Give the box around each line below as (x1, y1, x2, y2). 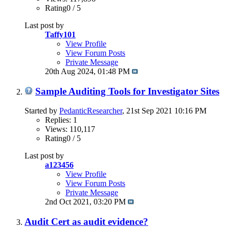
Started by (25, 106, 59, 116)
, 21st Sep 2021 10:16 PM (122, 106, 207, 116)
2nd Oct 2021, (45, 197, 94, 207)
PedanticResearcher (59, 106, 122, 116)
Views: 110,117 (45, 125, 95, 134)
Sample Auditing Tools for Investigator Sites (35, 85, 219, 97)
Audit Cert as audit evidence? (25, 216, 148, 227)
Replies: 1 (45, 116, 77, 125)
